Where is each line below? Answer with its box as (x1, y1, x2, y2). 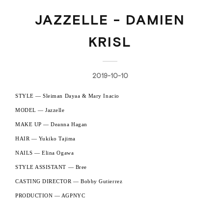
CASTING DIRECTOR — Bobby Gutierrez (15, 179, 123, 185)
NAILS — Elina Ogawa (15, 150, 74, 156)
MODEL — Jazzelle (15, 108, 65, 113)
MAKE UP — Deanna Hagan (15, 122, 87, 128)
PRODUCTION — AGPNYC (15, 193, 85, 199)
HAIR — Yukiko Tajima (15, 136, 76, 142)
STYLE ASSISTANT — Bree (15, 165, 87, 170)
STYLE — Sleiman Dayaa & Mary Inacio (15, 93, 119, 99)
